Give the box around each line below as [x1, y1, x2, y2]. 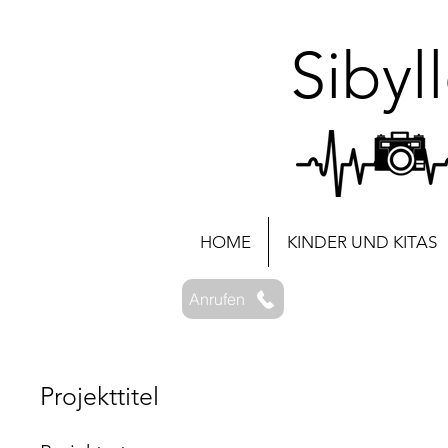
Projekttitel [40, 381, 159, 411]
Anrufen [189, 289, 245, 309]
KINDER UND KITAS [286, 232, 437, 252]
